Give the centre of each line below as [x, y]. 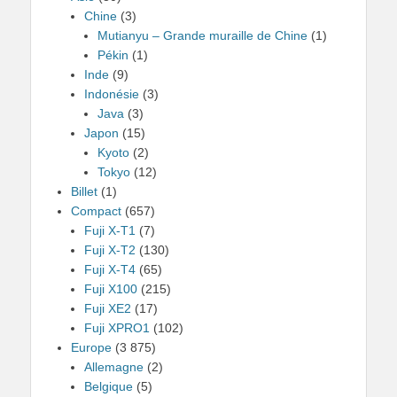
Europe [91, 347]
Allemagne [114, 367]
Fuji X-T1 [110, 230]
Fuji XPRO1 [117, 328]
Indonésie [112, 94]
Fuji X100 [111, 289]
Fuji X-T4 [110, 269]
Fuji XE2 [108, 308]
